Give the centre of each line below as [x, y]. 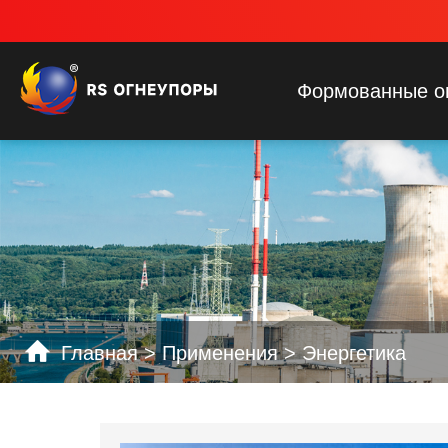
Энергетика [354, 352]
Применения [220, 352]
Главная [99, 352]
